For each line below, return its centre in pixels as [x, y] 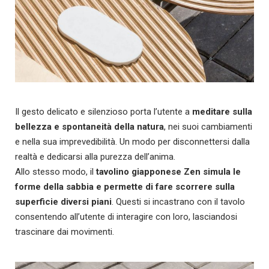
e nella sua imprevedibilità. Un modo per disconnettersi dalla [132, 141]
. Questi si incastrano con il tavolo [178, 201]
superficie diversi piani [63, 201]
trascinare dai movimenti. [65, 231]
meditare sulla [222, 111]
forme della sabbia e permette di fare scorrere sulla [125, 186]
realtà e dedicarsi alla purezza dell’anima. [95, 156]
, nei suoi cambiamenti [208, 126]
